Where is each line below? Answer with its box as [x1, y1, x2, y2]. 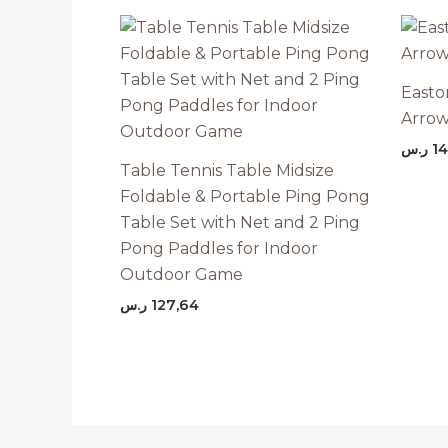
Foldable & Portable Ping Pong [120, 186, 370, 206]
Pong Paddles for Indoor [120, 238, 318, 258]
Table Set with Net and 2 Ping [120, 212, 360, 232]
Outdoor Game [120, 264, 243, 284]
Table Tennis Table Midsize [120, 160, 334, 180]
